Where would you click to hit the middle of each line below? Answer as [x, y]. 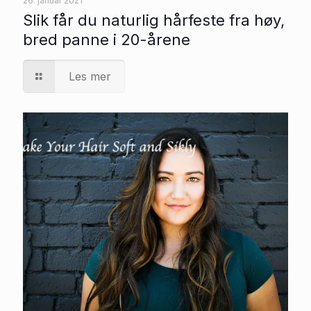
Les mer [90, 77]
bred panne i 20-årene [107, 40]
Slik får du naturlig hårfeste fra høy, [154, 20]
